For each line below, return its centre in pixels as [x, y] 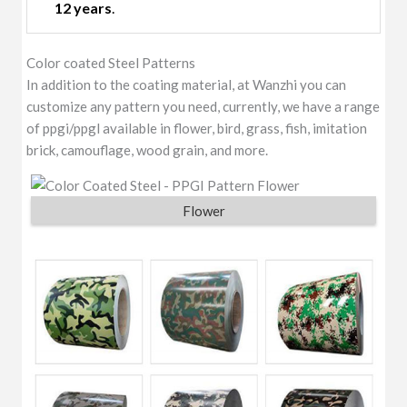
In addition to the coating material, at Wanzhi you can [187, 84]
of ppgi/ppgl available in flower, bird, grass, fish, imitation [197, 128]
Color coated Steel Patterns [111, 62]
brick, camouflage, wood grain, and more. [148, 149]
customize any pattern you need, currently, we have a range [203, 106]
